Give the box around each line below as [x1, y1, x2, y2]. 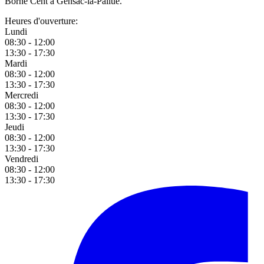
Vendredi [5, 153, 38, 164]
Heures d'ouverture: [5, 15, 78, 26]
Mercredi [5, 90, 38, 100]
